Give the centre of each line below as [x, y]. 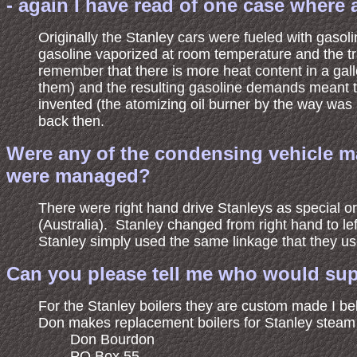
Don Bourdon [112, 339]
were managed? [78, 176]
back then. [71, 121]
